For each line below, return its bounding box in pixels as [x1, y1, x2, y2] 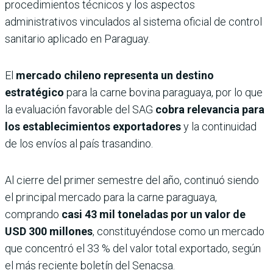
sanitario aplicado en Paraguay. [5, 32, 150, 46]
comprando [5, 208, 62, 221]
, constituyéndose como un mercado [93, 225, 264, 238]
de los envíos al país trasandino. [5, 137, 153, 151]
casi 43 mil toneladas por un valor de [62, 208, 246, 221]
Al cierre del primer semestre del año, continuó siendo [5, 174, 259, 187]
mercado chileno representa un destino [16, 69, 214, 82]
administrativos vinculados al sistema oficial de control [5, 15, 262, 29]
